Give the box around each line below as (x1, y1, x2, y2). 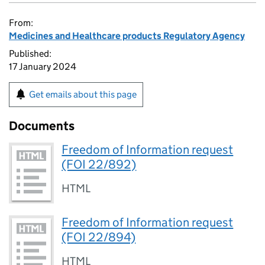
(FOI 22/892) (62, 157, 137, 172)
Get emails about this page (29, 89, 137, 100)
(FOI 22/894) (62, 230, 136, 245)
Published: (9, 48, 51, 59)
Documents (9, 118, 75, 134)
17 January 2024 (9, 61, 76, 72)
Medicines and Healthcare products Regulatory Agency (9, 30, 245, 41)
